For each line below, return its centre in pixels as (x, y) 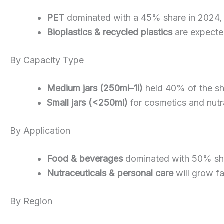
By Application (40, 130)
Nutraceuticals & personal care (110, 173)
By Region (31, 201)
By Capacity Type (47, 60)
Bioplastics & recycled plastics (110, 32)
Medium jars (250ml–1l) (95, 88)
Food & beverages (85, 158)
